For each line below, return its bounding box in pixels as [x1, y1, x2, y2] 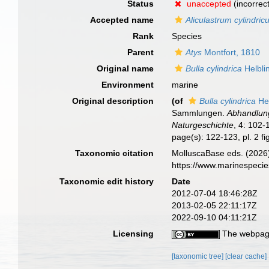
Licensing [113, 229, 154, 238]
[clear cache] [225, 252, 267, 261]
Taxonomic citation [75, 148, 154, 158]
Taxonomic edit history [59, 177, 154, 186]
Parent [127, 47, 154, 57]
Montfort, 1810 [202, 47, 261, 57]
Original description [72, 96, 154, 106]
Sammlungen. [172, 108, 228, 118]
